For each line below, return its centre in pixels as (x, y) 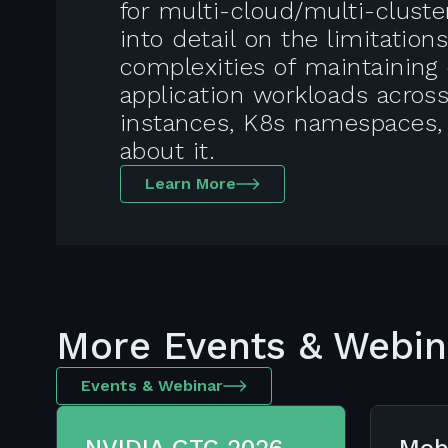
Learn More (190, 183)
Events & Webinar (152, 385)
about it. (168, 151)
